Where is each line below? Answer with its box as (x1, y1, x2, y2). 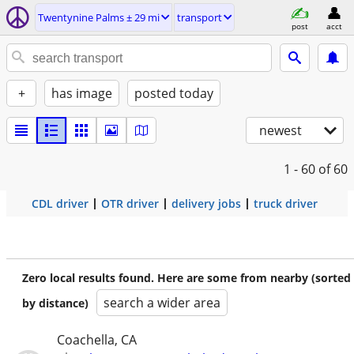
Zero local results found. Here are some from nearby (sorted (22, 270, 351, 285)
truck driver (253, 196, 318, 211)
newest (259, 122, 302, 139)
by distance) (22, 296, 88, 311)
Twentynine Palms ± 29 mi (38, 10, 160, 24)
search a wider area (104, 294, 220, 311)
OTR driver (100, 196, 159, 211)
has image (51, 85, 112, 102)
